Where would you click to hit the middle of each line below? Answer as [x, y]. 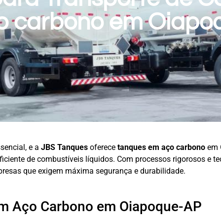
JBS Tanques [64, 147]
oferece [103, 147]
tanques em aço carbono [161, 147]
